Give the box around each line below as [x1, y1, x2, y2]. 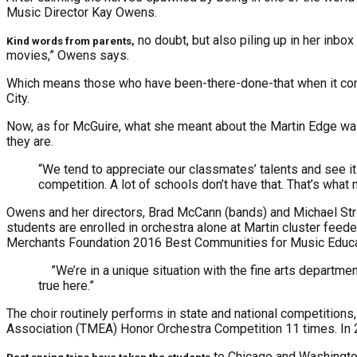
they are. [6, 134, 53, 150]
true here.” [38, 278, 94, 294]
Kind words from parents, [6, 35, 135, 48]
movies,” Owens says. [6, 48, 129, 64]
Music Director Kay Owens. [6, 5, 157, 21]
